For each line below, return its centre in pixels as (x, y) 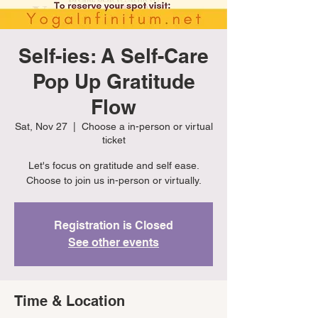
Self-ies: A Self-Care (114, 56)
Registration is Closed (114, 226)
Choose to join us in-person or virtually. (114, 181)
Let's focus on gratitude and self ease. (114, 166)
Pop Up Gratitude (114, 82)
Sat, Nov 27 (41, 127)
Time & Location (70, 301)
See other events (114, 243)
